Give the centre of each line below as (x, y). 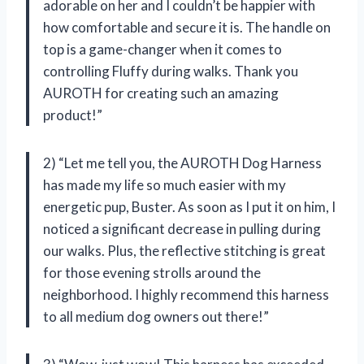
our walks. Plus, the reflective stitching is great (184, 250)
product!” (73, 115)
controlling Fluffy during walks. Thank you (171, 71)
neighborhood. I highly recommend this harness (186, 294)
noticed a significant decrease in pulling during (182, 228)
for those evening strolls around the (152, 272)
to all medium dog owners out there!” (156, 316)
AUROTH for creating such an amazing (161, 93)
